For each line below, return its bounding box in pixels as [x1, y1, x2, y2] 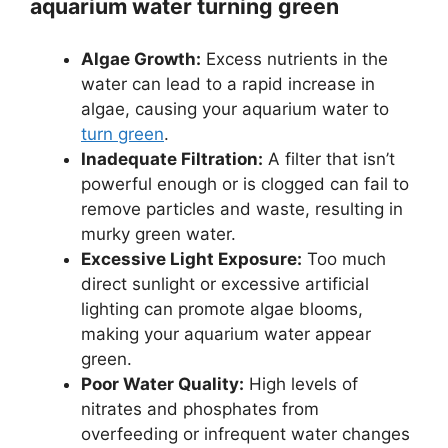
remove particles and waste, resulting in [81, 199, 403, 219]
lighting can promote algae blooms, [81, 299, 363, 319]
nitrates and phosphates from [81, 399, 319, 419]
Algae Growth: [81, 49, 201, 69]
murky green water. [81, 224, 236, 244]
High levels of [244, 374, 358, 394]
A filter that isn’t [263, 149, 395, 169]
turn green [81, 124, 164, 144]
